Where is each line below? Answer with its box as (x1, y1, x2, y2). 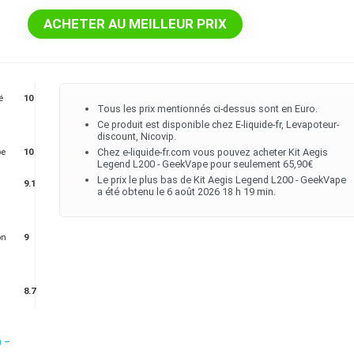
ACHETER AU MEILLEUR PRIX (43, 16, 228, 32)
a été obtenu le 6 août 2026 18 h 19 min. (97, 186, 277, 198)
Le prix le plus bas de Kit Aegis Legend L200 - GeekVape (97, 174, 347, 186)
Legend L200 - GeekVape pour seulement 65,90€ (97, 158, 314, 170)
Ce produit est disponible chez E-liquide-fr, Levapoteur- (97, 119, 340, 130)
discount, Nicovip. (97, 130, 177, 142)
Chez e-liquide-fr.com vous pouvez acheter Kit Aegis (97, 146, 329, 158)
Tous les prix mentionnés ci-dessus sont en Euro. (97, 103, 318, 115)
